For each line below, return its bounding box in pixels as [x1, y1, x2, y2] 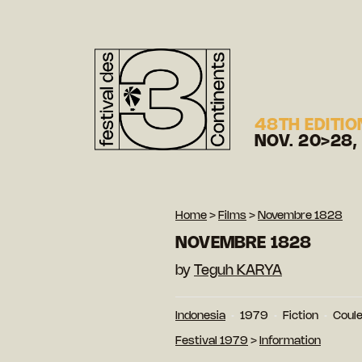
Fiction [283, 310, 318, 322]
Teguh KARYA [194, 263, 282, 277]
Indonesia [175, 310, 225, 322]
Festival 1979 [175, 335, 248, 347]
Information [259, 335, 321, 347]
